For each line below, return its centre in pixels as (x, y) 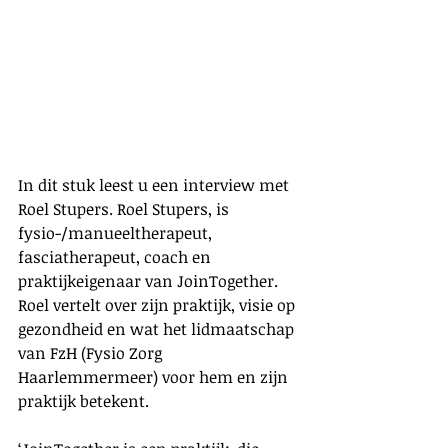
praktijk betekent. (85, 400)
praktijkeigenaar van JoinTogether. (150, 280)
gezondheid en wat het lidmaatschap (158, 328)
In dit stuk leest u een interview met (155, 184)
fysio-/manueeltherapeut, (117, 232)
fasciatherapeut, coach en (116, 256)
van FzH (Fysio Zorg (92, 352)
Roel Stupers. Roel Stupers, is (125, 208)
